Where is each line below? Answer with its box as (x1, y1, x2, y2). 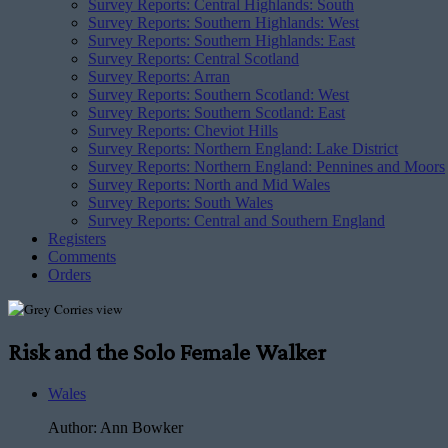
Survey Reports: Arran (88, 68, 230, 85)
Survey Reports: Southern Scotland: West (88, 86, 349, 103)
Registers (48, 230, 106, 247)
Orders (48, 266, 91, 283)
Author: (48, 418, 100, 436)
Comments (48, 248, 116, 265)
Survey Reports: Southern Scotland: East (88, 104, 345, 121)
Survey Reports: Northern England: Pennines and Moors (88, 158, 445, 175)
